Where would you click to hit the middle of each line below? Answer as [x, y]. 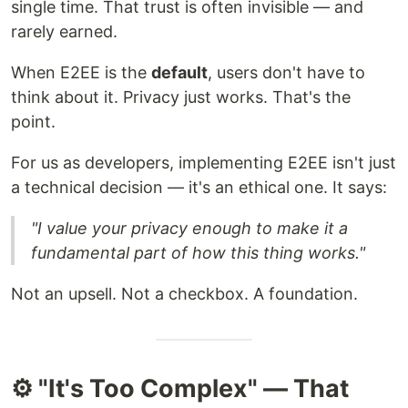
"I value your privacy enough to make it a [189, 228]
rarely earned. [64, 31]
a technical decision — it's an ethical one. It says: [199, 187]
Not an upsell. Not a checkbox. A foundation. [184, 293]
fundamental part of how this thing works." [198, 252]
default [179, 72]
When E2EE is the [81, 72]
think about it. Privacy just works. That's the [181, 97]
